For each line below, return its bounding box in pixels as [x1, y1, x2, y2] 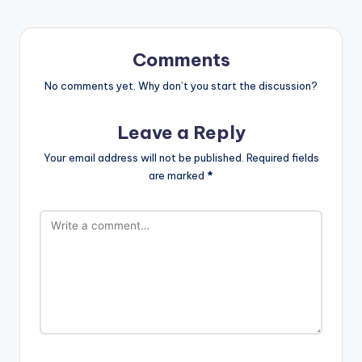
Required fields [246, 151, 319, 165]
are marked [149, 169, 207, 183]
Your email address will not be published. [43, 151, 244, 165]
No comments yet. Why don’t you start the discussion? [44, 78, 318, 92]
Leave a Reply [116, 120, 246, 144]
